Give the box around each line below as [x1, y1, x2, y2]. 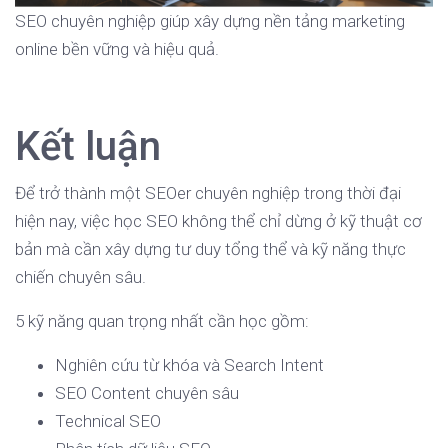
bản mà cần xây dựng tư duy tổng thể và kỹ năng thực [15, 238, 406, 259]
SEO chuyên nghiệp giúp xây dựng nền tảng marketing [15, 10, 405, 31]
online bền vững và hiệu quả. [15, 38, 219, 59]
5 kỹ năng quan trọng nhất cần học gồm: [15, 310, 309, 331]
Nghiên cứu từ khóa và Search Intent [55, 354, 324, 375]
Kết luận [15, 122, 161, 170]
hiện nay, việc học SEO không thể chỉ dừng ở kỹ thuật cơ [15, 210, 422, 231]
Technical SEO [55, 410, 161, 431]
